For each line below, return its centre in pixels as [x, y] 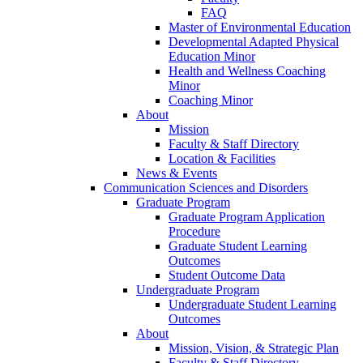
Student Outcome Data [227, 275]
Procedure [194, 232]
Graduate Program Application [247, 217]
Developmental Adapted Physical [254, 42]
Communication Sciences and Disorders [206, 188]
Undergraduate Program [198, 290]
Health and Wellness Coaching [247, 71]
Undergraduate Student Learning [252, 305]
